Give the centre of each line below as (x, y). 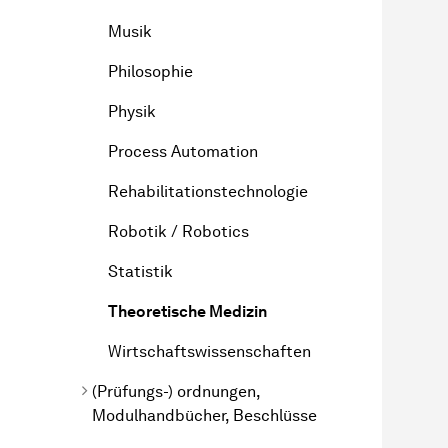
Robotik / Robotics (178, 231)
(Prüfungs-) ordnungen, (176, 391)
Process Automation (183, 151)
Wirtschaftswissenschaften (209, 351)
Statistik (140, 271)
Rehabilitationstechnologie (208, 191)
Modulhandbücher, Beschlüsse (204, 415)
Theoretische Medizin (187, 311)
